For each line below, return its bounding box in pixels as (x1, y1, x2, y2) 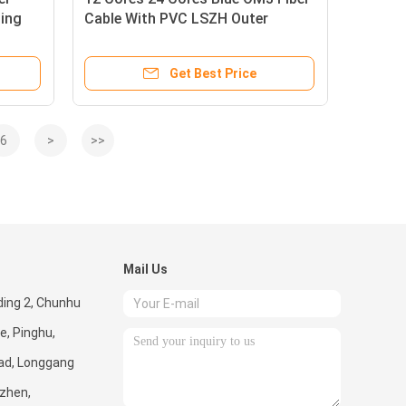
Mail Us (123, 262, 168, 276)
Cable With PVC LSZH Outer (84, 10, 268, 27)
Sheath (84, 30, 131, 47)
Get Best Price (169, 66, 256, 81)
